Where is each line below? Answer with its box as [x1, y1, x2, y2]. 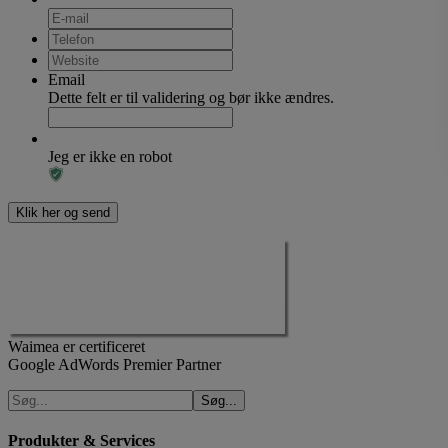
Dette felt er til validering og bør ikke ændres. [48, 88, 334, 106]
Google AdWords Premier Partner [8, 355, 221, 373]
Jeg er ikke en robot [48, 147, 172, 165]
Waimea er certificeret [8, 337, 145, 355]
